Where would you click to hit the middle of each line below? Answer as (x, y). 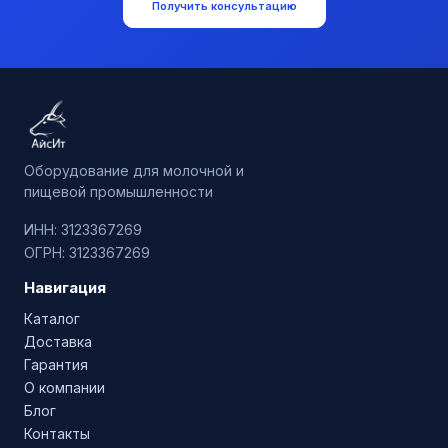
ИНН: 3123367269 (83, 229)
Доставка (58, 341)
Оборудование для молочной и (134, 170)
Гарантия (56, 364)
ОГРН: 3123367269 (87, 252)
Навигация (65, 287)
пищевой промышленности (118, 191)
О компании (64, 387)
